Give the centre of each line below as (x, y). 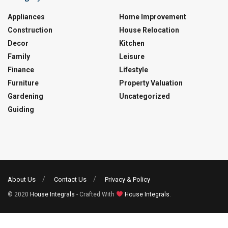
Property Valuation (151, 83)
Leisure (132, 57)
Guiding (21, 110)
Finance (21, 70)
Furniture (23, 83)
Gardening (25, 96)
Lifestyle (134, 70)
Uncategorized (145, 96)
